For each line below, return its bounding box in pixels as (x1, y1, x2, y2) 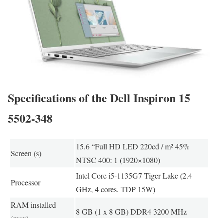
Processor (10, 177, 40, 188)
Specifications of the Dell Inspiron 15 (8, 89, 190, 107)
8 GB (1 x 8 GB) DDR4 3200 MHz (75, 206, 187, 217)
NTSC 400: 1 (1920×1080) (75, 155, 160, 165)
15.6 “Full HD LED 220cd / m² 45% (75, 141, 189, 152)
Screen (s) (10, 148, 41, 159)
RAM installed (10, 200, 56, 210)
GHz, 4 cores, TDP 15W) (75, 184, 155, 195)
